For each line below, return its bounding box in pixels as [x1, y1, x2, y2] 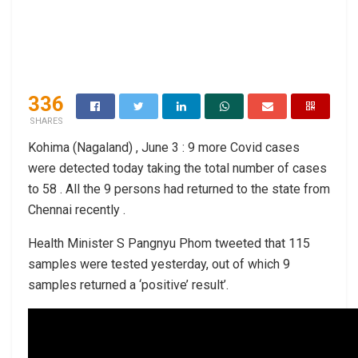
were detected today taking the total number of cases [28, 160, 327, 176]
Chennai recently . [28, 201, 125, 217]
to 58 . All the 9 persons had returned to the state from [28, 181, 330, 197]
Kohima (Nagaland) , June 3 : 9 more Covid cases [28, 139, 300, 155]
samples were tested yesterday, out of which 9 [28, 256, 290, 272]
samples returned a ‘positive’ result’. [28, 276, 229, 292]
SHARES [29, 115, 63, 126]
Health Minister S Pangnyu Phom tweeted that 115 [28, 235, 310, 251]
